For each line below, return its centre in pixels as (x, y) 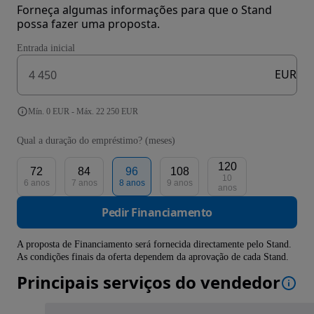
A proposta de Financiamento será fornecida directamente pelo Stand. (154, 244)
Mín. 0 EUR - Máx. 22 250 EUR (83, 111)
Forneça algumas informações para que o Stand (144, 9)
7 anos (84, 183)
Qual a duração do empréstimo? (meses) (96, 140)
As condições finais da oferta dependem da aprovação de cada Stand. (153, 257)
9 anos (179, 183)
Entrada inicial (46, 48)
